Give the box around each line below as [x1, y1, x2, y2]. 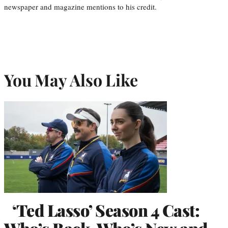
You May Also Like [4, 68, 138, 91]
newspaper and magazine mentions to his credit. [4, 2, 157, 12]
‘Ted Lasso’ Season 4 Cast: [12, 199, 199, 221]
